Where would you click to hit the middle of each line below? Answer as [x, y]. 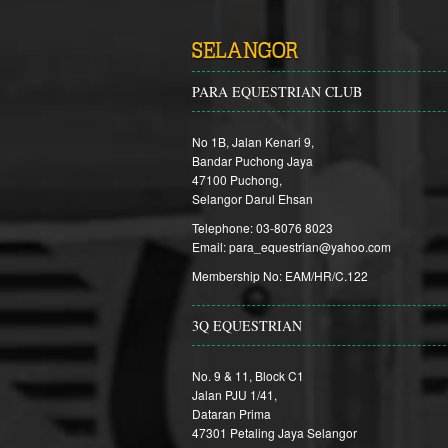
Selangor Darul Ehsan [252, 198]
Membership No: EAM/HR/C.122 [280, 275]
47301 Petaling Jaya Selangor [274, 432]
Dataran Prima [231, 413]
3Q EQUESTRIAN [247, 325]
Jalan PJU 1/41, [234, 394]
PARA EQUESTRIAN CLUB [277, 91]
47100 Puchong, [237, 179]
